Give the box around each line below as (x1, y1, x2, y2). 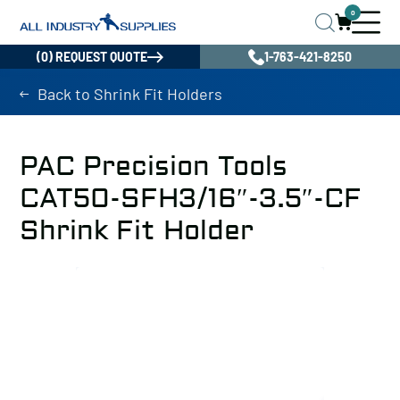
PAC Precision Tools (20, 150, 287, 183)
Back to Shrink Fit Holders (37, 84, 222, 104)
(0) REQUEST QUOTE (37, 49, 147, 64)
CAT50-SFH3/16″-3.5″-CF (20, 182, 362, 215)
